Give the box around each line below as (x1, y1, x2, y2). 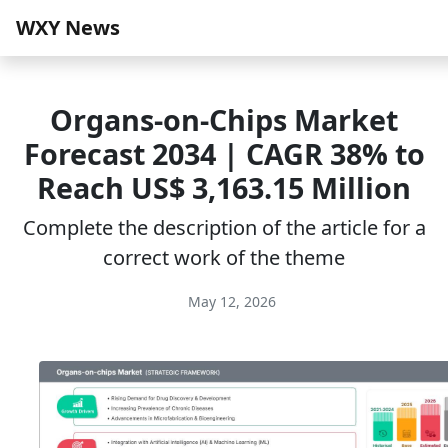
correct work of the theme (103, 244, 345, 271)
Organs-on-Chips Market (50, 100, 398, 139)
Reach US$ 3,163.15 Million (37, 168, 411, 207)
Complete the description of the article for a (22, 214, 426, 241)
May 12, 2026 (184, 292, 276, 311)
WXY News (16, 14, 120, 41)
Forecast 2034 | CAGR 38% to (23, 134, 425, 173)
